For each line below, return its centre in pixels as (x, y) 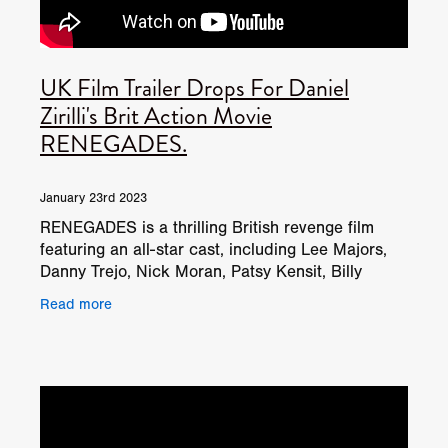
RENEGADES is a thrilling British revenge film (207, 227)
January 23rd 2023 (93, 197)
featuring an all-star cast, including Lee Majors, (213, 249)
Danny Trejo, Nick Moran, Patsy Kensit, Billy (201, 271)
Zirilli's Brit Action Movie (156, 115)
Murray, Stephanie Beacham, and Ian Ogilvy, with (221, 293)
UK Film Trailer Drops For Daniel (194, 87)
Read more (76, 305)
